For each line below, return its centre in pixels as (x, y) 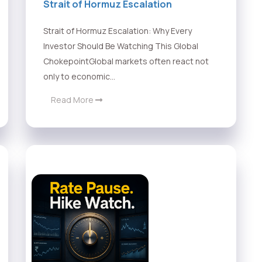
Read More (73, 100)
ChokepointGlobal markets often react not (126, 61)
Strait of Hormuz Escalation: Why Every (118, 31)
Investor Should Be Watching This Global (121, 46)
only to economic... (79, 77)
